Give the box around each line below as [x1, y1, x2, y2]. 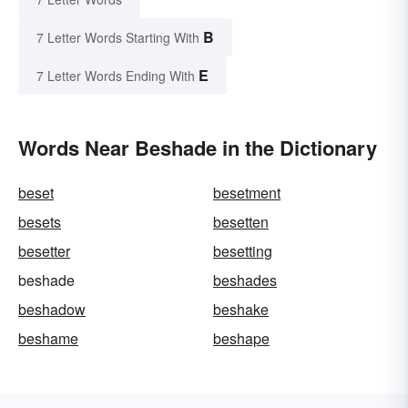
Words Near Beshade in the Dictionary [18, 133, 377, 163]
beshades [213, 270, 277, 291]
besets [18, 211, 61, 233]
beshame [18, 328, 78, 350]
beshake [213, 299, 269, 321]
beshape [213, 328, 270, 350]
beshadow [18, 299, 86, 321]
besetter [18, 240, 70, 262]
